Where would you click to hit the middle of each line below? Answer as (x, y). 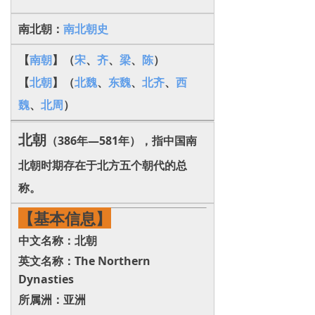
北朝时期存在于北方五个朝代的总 (103, 165)
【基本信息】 (65, 218)
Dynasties (46, 279)
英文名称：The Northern (84, 261)
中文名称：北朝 (58, 240)
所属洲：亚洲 (52, 300)
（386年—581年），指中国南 (122, 141)
